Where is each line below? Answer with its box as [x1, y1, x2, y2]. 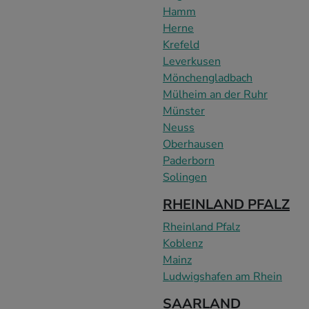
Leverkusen [163, 53, 221, 69]
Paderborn [163, 152, 215, 168]
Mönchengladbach [163, 70, 252, 86]
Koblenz [163, 235, 203, 251]
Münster [163, 103, 205, 119]
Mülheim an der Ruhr [163, 86, 268, 102]
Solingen [163, 169, 207, 185]
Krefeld [163, 37, 199, 52]
